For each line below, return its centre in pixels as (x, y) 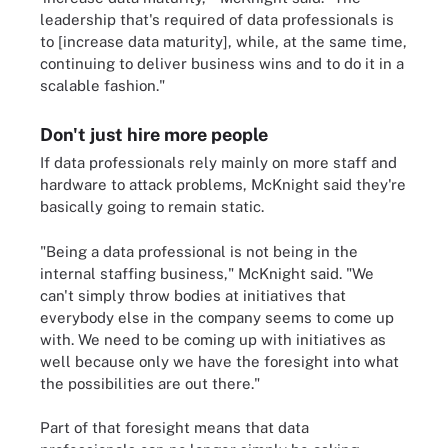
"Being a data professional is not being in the (199, 251)
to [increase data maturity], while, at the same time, (223, 41)
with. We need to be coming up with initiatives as (213, 339)
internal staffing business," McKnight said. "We (207, 273)
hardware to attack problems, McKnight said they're (223, 184)
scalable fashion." (102, 85)
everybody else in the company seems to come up (217, 317)
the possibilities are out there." (150, 383)
